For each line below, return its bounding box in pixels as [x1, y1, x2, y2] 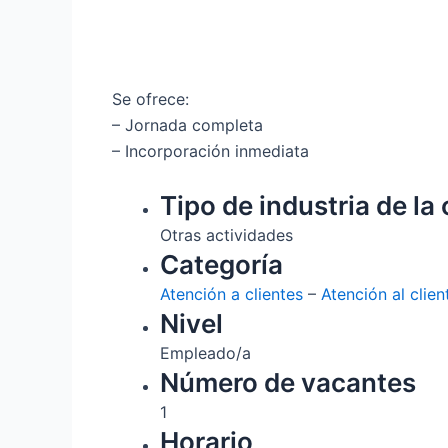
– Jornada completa [112, 114, 263, 135]
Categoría [160, 249, 283, 281]
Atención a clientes [160, 284, 303, 305]
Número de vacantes [160, 367, 416, 399]
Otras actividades [160, 225, 293, 246]
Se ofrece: [112, 88, 189, 109]
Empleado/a [160, 343, 251, 364]
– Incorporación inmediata [112, 140, 309, 161]
